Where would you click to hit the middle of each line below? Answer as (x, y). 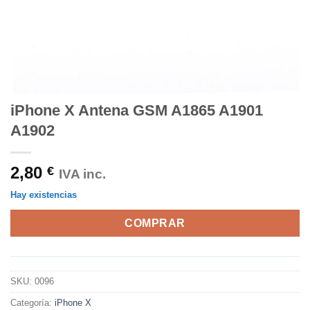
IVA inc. (82, 174)
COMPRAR (155, 223)
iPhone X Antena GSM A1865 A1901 (137, 110)
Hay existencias (44, 195)
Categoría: (33, 302)
